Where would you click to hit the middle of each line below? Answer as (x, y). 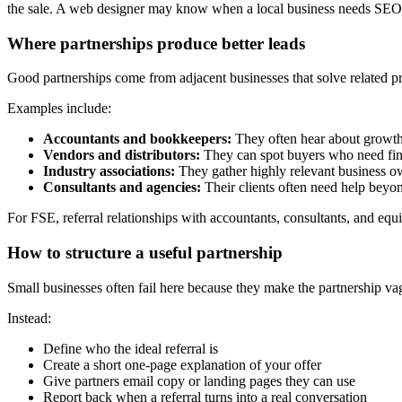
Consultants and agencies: (122, 188)
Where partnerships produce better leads (156, 43)
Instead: (29, 318)
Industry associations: (109, 171)
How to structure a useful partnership (145, 253)
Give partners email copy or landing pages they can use (199, 380)
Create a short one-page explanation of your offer (182, 364)
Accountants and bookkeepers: (137, 139)
